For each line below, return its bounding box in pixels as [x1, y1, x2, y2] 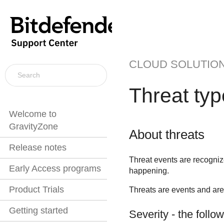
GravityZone [9, 121, 58, 132]
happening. [128, 166, 169, 175]
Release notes [9, 142, 66, 153]
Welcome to [9, 109, 56, 119]
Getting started [9, 205, 68, 216]
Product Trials [9, 184, 64, 195]
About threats [128, 127, 204, 142]
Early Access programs [9, 163, 101, 174]
